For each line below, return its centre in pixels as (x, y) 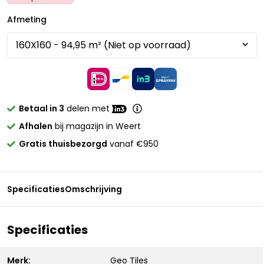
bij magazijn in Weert (97, 126)
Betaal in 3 (42, 108)
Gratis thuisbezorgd (63, 144)
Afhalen (36, 126)
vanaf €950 (133, 144)
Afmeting (27, 19)
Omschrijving (93, 189)
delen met (88, 108)
